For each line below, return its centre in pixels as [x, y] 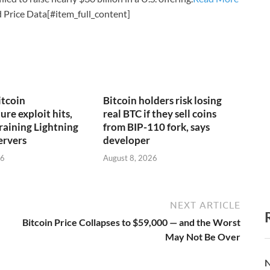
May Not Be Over [203, 236]
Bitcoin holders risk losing [163, 101]
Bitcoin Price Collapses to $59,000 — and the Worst [131, 222]
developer [127, 140]
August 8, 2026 [130, 158]
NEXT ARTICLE [205, 205]
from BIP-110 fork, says [157, 127]
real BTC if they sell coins [160, 114]
